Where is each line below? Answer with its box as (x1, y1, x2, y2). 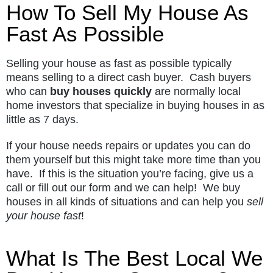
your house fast (6, 209, 81, 222)
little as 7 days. (6, 113, 79, 126)
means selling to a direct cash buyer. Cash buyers (6, 71, 251, 83)
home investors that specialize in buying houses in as (6, 99, 264, 112)
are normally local (152, 85, 241, 97)
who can (6, 85, 50, 97)
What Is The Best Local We (6, 246, 263, 270)
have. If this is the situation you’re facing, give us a (6, 167, 253, 180)
